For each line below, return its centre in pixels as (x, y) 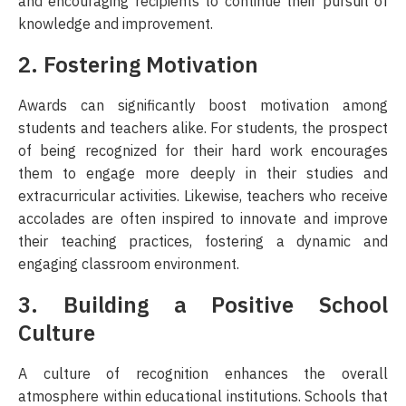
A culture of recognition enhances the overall (203, 374)
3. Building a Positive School (203, 305)
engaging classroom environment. (129, 264)
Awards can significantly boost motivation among (203, 106)
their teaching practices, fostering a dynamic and (203, 242)
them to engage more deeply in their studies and (203, 174)
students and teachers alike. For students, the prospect (203, 128)
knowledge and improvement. (116, 24)
